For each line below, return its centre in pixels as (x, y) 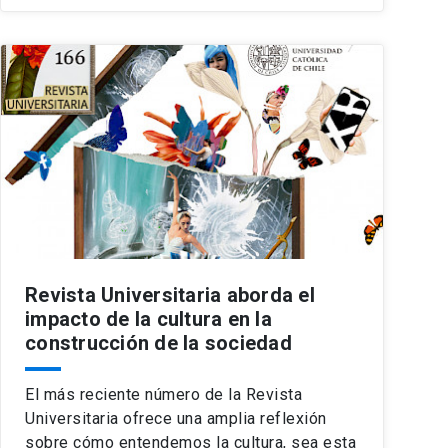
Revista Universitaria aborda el (170, 294)
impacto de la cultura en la (148, 318)
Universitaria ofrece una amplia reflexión (176, 418)
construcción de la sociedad (158, 342)
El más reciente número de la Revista (163, 394)
